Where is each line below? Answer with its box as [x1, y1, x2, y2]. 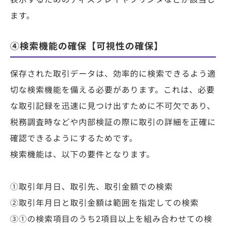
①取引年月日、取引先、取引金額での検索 [10, 182, 173, 192]
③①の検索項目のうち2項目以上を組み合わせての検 [10, 214, 212, 224]
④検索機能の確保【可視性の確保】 [10, 41, 163, 52]
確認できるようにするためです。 [10, 134, 138, 144]
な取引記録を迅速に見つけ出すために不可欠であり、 [10, 101, 215, 111]
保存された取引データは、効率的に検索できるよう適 [10, 69, 216, 79]
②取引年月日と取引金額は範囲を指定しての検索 [10, 198, 199, 208]
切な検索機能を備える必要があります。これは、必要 [10, 85, 215, 95]
